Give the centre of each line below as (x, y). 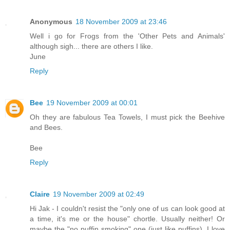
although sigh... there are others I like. (91, 46)
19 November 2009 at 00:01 (92, 102)
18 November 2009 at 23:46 (121, 21)
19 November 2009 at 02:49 (99, 194)
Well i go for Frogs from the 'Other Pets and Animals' (127, 36)
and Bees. (46, 127)
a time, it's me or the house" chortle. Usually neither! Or (127, 218)
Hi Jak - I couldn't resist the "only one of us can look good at (127, 208)
